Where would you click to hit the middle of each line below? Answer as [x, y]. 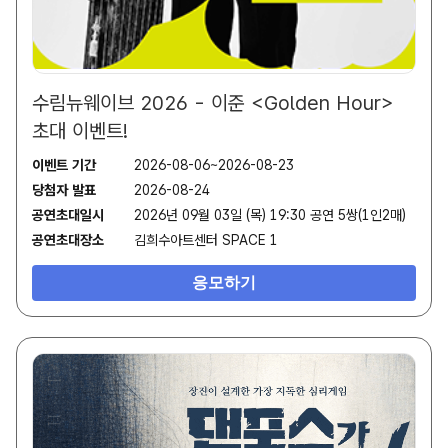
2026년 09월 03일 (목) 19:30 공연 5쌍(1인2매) [270, 215]
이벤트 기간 [64, 165]
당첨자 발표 [64, 190]
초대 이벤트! [80, 131]
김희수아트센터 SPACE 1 [206, 240]
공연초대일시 [68, 215]
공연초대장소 [68, 240]
